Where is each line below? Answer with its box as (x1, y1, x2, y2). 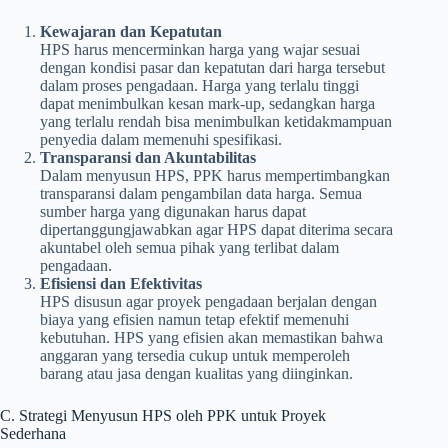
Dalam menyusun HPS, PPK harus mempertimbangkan (40, 166, 390, 184)
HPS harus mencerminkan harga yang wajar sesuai (40, 40, 360, 58)
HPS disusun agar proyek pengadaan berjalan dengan (40, 292, 377, 310)
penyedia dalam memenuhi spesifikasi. (40, 130, 282, 148)
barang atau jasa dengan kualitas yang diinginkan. (40, 364, 353, 382)
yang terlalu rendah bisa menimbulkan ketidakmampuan (40, 112, 392, 130)
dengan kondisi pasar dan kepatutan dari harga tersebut (40, 58, 385, 76)
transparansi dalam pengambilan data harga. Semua (40, 184, 362, 202)
